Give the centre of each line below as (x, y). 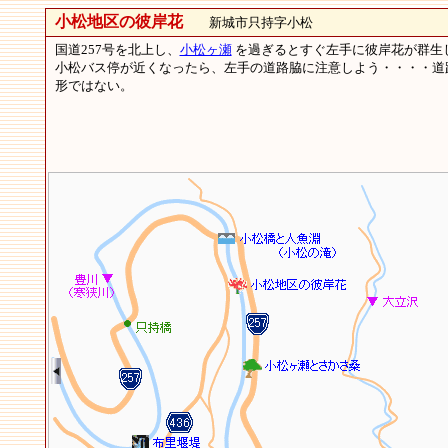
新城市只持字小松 (247, 22)
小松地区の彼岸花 (118, 21)
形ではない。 (93, 85)
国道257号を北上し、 (117, 49)
